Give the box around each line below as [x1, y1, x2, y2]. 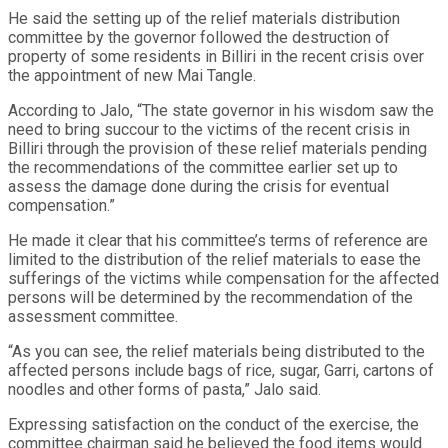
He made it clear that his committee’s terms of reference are [8, 230, 428, 250]
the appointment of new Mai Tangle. [8, 65, 256, 85]
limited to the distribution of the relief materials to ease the [8, 249, 421, 269]
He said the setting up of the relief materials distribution [8, 8, 400, 28]
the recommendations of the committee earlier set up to [8, 157, 398, 177]
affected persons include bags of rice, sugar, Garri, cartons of [8, 360, 434, 380]
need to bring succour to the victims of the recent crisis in [8, 119, 410, 139]
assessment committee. [8, 306, 178, 326]
